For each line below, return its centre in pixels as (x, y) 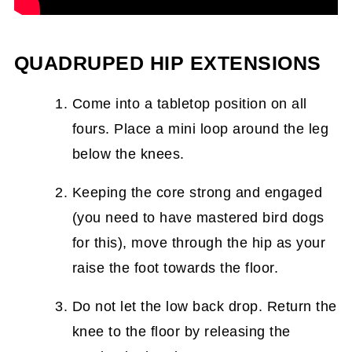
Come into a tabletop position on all (189, 104)
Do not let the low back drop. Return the (204, 306)
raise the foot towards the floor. (175, 268)
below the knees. (128, 154)
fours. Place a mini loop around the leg (200, 129)
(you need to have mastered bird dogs (198, 218)
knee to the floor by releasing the (181, 332)
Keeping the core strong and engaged (197, 192)
